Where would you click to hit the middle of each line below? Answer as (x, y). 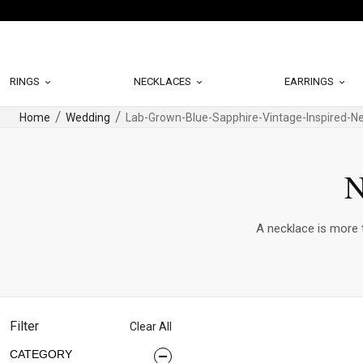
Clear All (151, 327)
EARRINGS (311, 81)
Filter (24, 326)
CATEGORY (41, 354)
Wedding (88, 117)
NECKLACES (163, 81)
